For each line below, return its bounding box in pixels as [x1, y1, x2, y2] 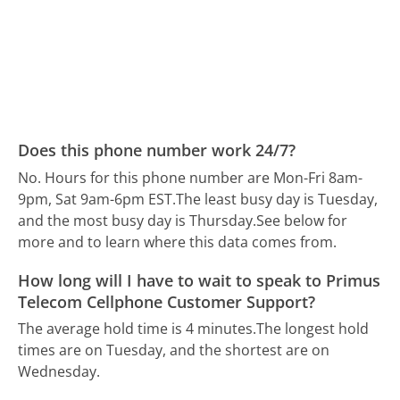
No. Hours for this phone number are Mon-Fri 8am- [18, 167, 363, 187]
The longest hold [256, 319, 370, 339]
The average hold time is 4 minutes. [18, 319, 257, 339]
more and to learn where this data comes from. [18, 231, 337, 252]
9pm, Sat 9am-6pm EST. [18, 188, 177, 209]
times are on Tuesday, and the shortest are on [18, 340, 330, 361]
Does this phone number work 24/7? [18, 139, 296, 162]
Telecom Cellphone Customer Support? [18, 290, 316, 312]
